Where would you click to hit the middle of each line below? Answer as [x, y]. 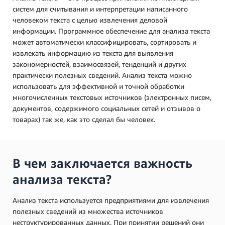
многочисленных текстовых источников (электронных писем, [112, 97]
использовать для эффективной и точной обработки [98, 86]
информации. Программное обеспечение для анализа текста [111, 31]
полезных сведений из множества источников [88, 211]
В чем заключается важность [102, 163]
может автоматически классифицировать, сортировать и [104, 42]
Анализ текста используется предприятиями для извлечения [111, 200]
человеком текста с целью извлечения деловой [90, 20]
